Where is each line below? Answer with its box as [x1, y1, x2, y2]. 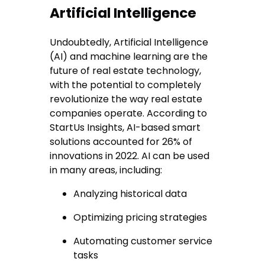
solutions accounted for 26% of [50, 135, 193, 149]
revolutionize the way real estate [50, 92, 203, 106]
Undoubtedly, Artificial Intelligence [50, 35, 209, 50]
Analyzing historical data [73, 187, 188, 201]
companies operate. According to [50, 106, 208, 121]
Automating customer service [73, 234, 213, 248]
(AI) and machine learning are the [50, 50, 208, 64]
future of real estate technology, [50, 64, 202, 78]
